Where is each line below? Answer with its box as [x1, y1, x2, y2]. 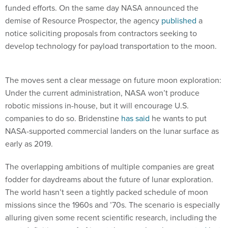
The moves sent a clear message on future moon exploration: [5, 63, 221, 74]
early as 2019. [5, 127, 53, 138]
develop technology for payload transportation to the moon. [5, 40, 217, 51]
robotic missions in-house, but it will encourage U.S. [5, 89, 189, 100]
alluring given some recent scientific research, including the [5, 201, 217, 212]
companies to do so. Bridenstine [5, 101, 121, 112]
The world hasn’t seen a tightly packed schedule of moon [5, 175, 208, 186]
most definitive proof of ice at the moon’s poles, [5, 213, 176, 224]
